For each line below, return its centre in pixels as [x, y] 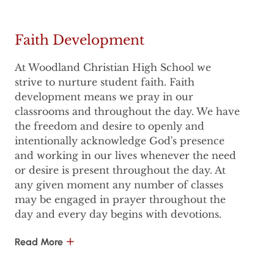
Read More [39, 242]
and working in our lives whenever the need [125, 156]
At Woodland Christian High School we [113, 68]
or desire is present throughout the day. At [120, 170]
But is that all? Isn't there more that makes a [124, 249]
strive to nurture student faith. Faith [105, 82]
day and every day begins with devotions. [118, 214]
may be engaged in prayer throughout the [120, 200]
